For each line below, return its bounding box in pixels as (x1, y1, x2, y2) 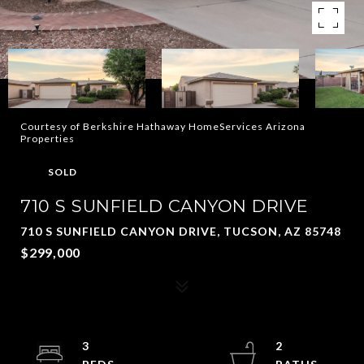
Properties (20, 132, 75, 145)
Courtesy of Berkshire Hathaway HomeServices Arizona (20, 120, 305, 132)
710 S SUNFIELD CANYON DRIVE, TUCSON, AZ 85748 (20, 224, 341, 238)
